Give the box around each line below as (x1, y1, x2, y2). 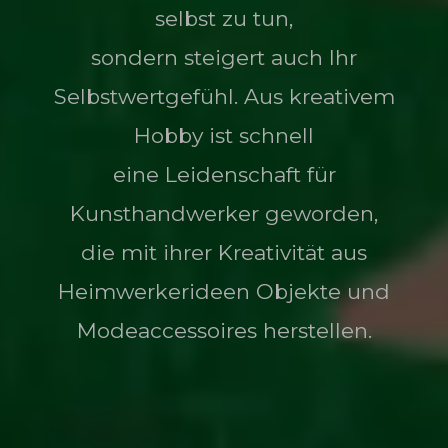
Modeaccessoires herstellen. (76, 318, 372, 343)
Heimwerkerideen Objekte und (58, 279, 390, 304)
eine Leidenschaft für (112, 162, 336, 187)
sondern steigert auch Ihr (91, 45, 357, 70)
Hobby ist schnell (134, 123, 314, 148)
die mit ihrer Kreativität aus (81, 240, 367, 265)
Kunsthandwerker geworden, (70, 201, 378, 226)
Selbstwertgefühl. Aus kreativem (53, 84, 395, 109)
